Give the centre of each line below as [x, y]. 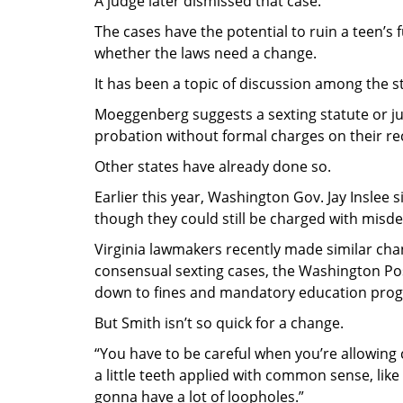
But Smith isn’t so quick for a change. [219, 323]
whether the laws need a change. [206, 54]
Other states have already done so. [213, 167]
